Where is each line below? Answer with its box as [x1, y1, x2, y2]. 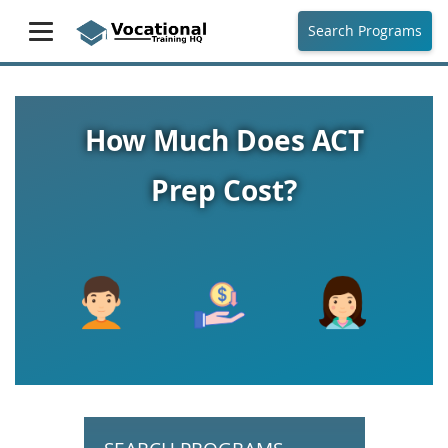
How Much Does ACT [84, 121, 364, 160]
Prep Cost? [151, 171, 297, 210]
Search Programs [308, 21, 422, 40]
